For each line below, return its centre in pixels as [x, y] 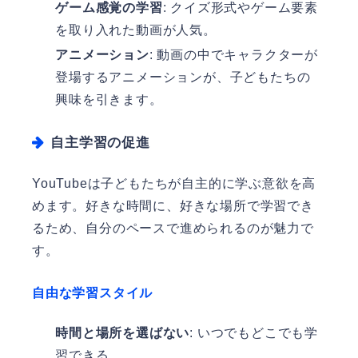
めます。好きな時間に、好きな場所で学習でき [173, 206]
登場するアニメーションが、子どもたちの [183, 78]
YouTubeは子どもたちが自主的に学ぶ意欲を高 [174, 184]
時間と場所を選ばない [123, 332]
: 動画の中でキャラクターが [233, 55]
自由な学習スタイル [93, 293]
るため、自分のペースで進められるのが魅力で [173, 229]
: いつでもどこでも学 [254, 332]
